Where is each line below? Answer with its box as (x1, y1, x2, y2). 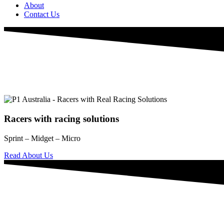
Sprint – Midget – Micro (4, 133, 80, 142)
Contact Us (24, 9, 59, 18)
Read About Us (4, 150, 53, 159)
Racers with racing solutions (4, 113, 119, 124)
